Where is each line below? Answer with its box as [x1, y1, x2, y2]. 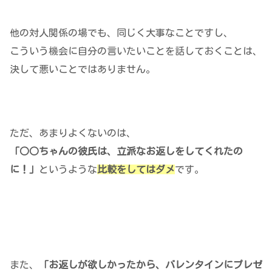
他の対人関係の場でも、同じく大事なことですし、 [10, 28, 233, 38]
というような [39, 164, 97, 174]
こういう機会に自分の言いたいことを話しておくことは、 [10, 46, 262, 56]
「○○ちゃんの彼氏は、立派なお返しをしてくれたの [10, 146, 243, 156]
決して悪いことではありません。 [10, 64, 155, 75]
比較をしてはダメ [97, 164, 175, 174]
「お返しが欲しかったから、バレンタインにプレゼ [39, 259, 262, 270]
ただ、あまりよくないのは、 [10, 127, 136, 138]
